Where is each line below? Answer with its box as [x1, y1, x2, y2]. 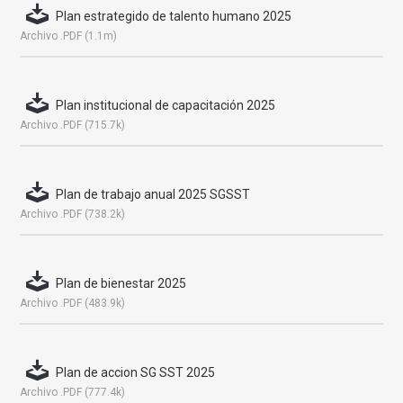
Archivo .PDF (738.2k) [20, 208, 126, 220]
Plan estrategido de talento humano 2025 [56, 9, 292, 23]
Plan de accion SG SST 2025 [56, 365, 216, 380]
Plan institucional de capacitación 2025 [56, 98, 276, 112]
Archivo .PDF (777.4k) [20, 386, 126, 399]
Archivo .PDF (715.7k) [20, 119, 126, 131]
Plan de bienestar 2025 [56, 276, 187, 291]
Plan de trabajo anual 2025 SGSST [56, 187, 251, 201]
